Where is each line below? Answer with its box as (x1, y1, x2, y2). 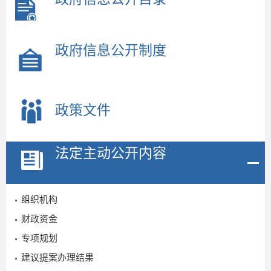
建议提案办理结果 (21, 251, 94, 263)
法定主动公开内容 (55, 144, 166, 162)
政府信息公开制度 (55, 41, 166, 59)
